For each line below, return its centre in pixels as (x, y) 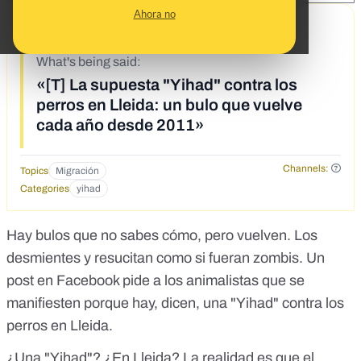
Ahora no (154, 14)
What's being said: (89, 61)
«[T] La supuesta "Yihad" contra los (167, 84)
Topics (34, 170)
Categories (45, 188)
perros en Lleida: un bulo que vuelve (169, 104)
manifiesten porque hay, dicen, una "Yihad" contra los (175, 303)
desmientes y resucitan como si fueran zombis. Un (166, 257)
